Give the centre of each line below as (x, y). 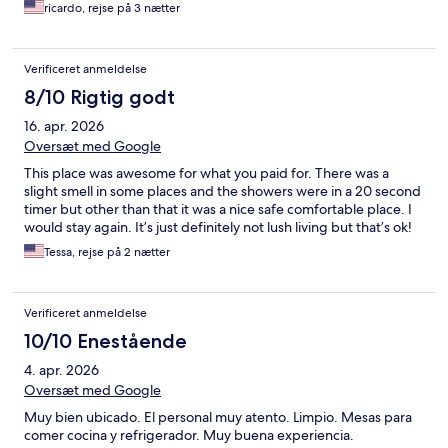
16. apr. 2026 (64, 126)
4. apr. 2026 (61, 370)
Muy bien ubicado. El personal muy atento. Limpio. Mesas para (218, 417)
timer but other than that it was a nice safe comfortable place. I (218, 209)
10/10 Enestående (105, 341)
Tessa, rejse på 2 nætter (107, 252)
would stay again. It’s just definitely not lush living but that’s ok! (218, 227)
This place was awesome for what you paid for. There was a (206, 173)
